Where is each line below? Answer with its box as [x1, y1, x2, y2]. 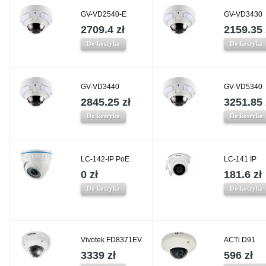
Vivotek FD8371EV [81, 236, 142, 245]
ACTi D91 [224, 236, 255, 245]
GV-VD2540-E [81, 10, 126, 19]
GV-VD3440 [81, 83, 119, 91]
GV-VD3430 [224, 10, 262, 19]
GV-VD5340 [224, 83, 262, 91]
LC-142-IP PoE [81, 155, 129, 164]
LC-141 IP [224, 155, 256, 164]
